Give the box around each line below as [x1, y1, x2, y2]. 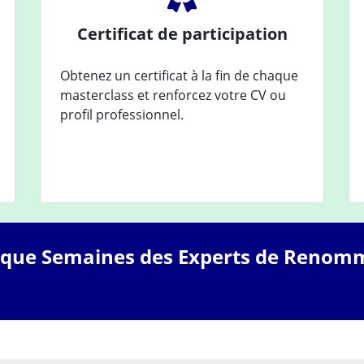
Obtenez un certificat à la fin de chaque [60, 66, 298, 84]
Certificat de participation [76, 22, 288, 45]
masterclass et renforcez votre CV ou [60, 85, 286, 104]
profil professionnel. [60, 105, 184, 123]
